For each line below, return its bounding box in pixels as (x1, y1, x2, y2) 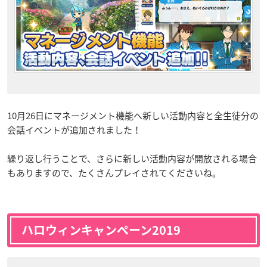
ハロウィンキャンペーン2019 (21, 223, 181, 236)
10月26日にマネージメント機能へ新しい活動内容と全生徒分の (7, 108, 259, 122)
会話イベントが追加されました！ (7, 123, 141, 136)
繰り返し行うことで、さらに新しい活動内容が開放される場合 (7, 151, 257, 165)
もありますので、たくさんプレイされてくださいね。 (7, 166, 221, 179)
